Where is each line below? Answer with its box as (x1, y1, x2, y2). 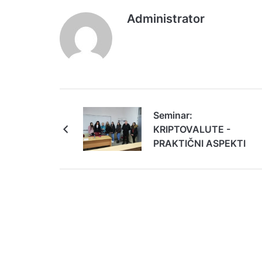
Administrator (127, 12, 205, 26)
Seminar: (153, 109, 192, 121)
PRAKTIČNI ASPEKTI (153, 137, 246, 149)
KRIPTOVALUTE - (153, 123, 230, 135)
